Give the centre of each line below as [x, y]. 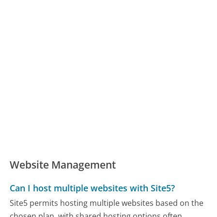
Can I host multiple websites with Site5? [93, 188]
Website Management [63, 165]
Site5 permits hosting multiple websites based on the [107, 203]
